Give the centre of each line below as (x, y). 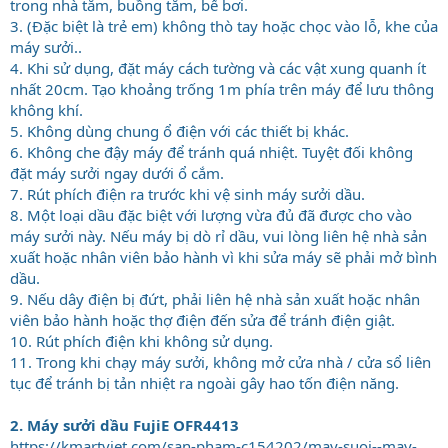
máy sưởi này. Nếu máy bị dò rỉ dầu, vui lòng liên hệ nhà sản (218, 235)
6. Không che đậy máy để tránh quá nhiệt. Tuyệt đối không (211, 151)
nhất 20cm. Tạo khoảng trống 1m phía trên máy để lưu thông (222, 88)
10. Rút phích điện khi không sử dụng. (141, 340)
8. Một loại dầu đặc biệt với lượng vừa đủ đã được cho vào (211, 214)
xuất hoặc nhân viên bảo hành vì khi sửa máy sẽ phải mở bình (223, 256)
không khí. (46, 109)
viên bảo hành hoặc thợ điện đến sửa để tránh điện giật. (202, 319)
